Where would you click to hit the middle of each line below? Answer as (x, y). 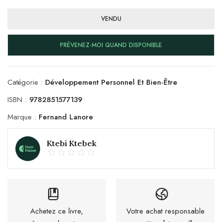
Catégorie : (26, 82)
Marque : (23, 117)
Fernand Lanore (66, 117)
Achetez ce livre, (57, 211)
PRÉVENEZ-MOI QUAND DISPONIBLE (111, 45)
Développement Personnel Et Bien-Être (111, 82)
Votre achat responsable (165, 211)
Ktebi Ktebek (72, 143)
